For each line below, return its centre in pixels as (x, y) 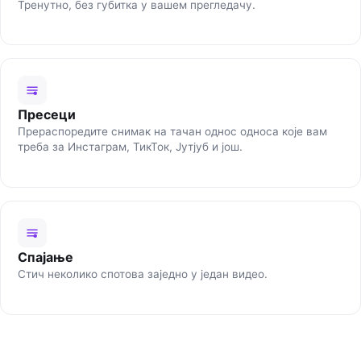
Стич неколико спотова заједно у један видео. (142, 274)
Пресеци (46, 115)
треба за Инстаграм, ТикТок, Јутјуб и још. (130, 147)
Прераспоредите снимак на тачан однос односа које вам (172, 132)
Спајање (45, 257)
